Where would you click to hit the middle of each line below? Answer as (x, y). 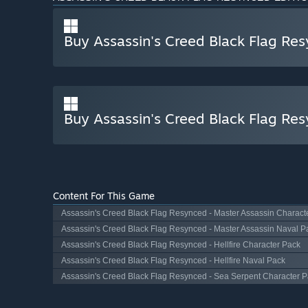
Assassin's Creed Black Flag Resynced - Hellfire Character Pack (181, 245)
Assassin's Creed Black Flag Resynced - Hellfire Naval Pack (173, 261)
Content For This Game (104, 196)
